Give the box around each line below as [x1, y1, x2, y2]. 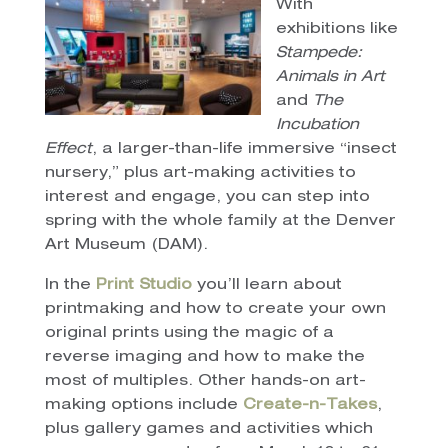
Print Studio [95, 277, 192, 293]
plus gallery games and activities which [44, 421, 373, 437]
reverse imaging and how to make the [44, 349, 365, 365]
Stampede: [275, 45, 362, 61]
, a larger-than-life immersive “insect [91, 141, 397, 157]
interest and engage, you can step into [44, 189, 370, 205]
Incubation [275, 117, 359, 133]
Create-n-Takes [242, 397, 377, 413]
